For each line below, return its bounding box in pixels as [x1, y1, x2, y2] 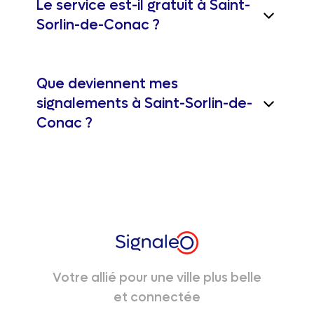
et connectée [114, 289, 200, 306]
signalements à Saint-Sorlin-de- [36, 95, 252, 113]
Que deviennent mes [36, 75, 178, 93]
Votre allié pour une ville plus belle [53, 269, 261, 286]
